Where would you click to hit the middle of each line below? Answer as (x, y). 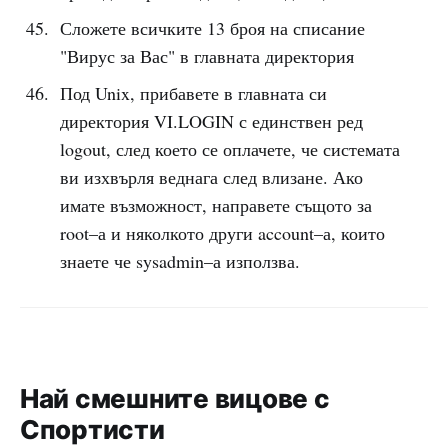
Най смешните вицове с (175, 398)
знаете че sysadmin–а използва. (179, 261)
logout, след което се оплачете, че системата (229, 149)
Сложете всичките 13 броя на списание (212, 28)
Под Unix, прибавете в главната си (193, 93)
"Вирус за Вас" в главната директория (206, 56)
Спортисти (92, 429)
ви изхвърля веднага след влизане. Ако (211, 177)
